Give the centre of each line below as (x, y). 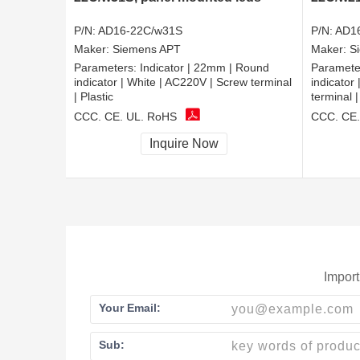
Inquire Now (184, 144)
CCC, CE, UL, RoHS (125, 116)
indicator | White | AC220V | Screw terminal (183, 82)
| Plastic (94, 97)
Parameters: (107, 68)
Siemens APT (147, 49)
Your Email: (130, 307)
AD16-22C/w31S (140, 31)
